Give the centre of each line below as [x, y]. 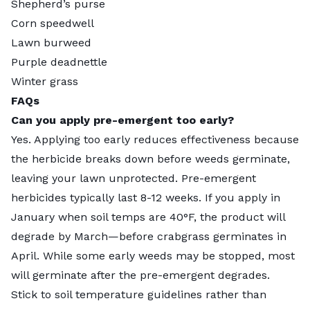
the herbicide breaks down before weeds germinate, [151, 158]
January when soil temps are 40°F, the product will [148, 217]
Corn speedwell [53, 23]
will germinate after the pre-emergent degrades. [140, 275]
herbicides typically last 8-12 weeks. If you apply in [146, 197]
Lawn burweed [51, 42]
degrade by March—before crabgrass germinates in [149, 236]
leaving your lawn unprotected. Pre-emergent [134, 178]
